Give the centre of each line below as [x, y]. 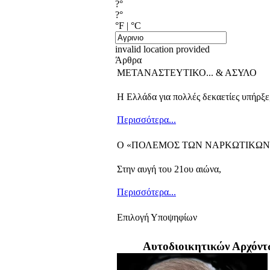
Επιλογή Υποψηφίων [157, 218]
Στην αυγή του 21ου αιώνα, [169, 169]
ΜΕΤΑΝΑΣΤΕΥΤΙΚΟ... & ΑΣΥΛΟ [187, 73]
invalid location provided [162, 49]
